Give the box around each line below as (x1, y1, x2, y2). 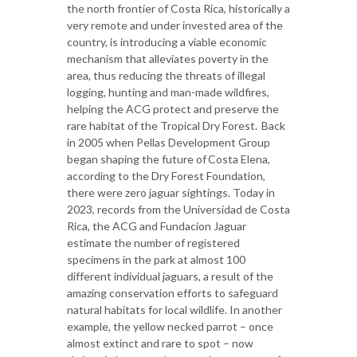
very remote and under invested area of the (67, 18, 283, 32)
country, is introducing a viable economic (67, 34, 267, 49)
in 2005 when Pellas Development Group (67, 135, 270, 149)
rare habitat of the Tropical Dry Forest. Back (67, 118, 285, 132)
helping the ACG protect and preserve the (67, 101, 279, 116)
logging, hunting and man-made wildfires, (67, 84, 269, 99)
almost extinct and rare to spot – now (67, 335, 253, 350)
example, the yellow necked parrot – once (67, 319, 273, 333)
